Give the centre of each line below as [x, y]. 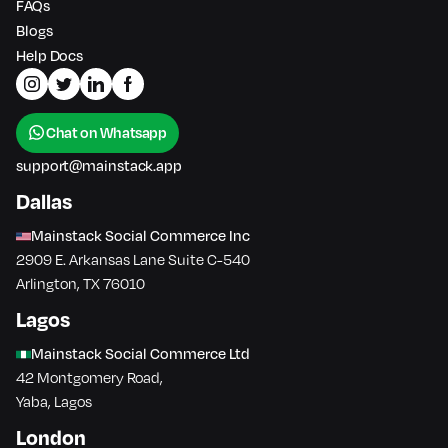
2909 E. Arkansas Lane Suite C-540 [133, 260]
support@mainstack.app [99, 166]
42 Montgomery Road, [89, 378]
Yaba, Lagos [54, 402]
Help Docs [50, 56]
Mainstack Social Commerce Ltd [141, 354]
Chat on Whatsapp [106, 133]
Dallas [44, 201]
